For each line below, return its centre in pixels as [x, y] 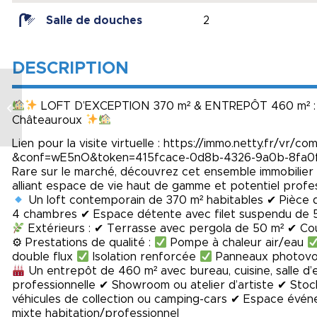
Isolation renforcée [145, 257]
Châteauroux [49, 120]
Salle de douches [94, 20]
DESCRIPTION [70, 68]
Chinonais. [48, 122]
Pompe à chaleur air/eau [237, 243]
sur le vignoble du [66, 107]
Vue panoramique [66, 92]
